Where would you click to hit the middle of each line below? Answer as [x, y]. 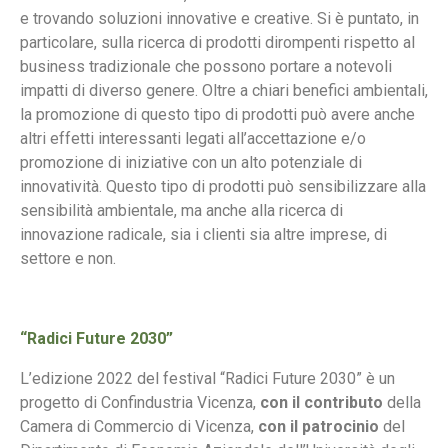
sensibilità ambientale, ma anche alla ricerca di [181, 210]
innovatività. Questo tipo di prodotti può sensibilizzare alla [223, 186]
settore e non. [68, 258]
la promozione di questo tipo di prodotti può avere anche [217, 114]
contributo [343, 402]
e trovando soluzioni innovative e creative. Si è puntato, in [219, 18]
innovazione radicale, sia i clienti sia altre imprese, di [203, 234]
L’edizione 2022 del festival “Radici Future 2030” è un [207, 378]
